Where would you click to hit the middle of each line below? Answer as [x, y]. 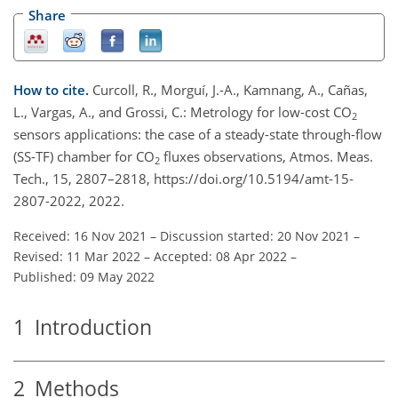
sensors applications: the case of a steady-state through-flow [198, 134]
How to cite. [53, 89]
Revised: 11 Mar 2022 [77, 256]
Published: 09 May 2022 [84, 276]
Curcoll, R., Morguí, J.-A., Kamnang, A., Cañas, [230, 89]
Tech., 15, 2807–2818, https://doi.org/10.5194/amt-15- [183, 178]
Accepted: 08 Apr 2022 [220, 256]
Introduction [88, 327]
